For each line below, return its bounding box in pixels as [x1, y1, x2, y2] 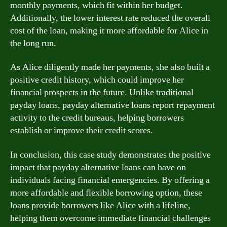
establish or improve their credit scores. [10, 125, 153, 136]
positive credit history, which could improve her [10, 74, 184, 86]
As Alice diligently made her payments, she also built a [10, 61, 210, 73]
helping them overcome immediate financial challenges [10, 212, 211, 224]
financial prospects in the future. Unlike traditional [10, 87, 194, 98]
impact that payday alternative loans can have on [10, 161, 186, 173]
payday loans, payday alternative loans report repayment [10, 99, 215, 111]
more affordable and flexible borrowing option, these [10, 186, 202, 199]
